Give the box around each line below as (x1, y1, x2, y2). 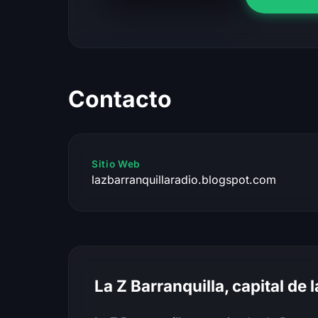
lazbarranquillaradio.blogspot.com (92, 172, 276, 187)
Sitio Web (92, 158, 141, 170)
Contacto (68, 84, 172, 113)
